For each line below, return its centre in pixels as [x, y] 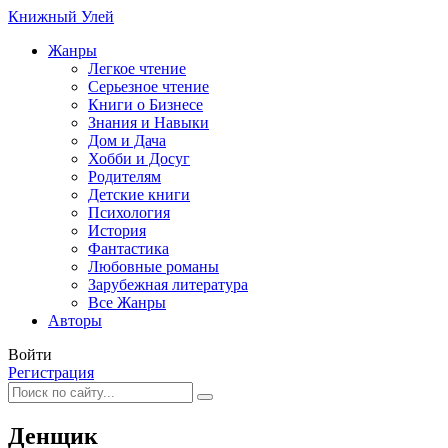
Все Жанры [127, 302]
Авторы [75, 320]
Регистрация [51, 372]
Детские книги [139, 194]
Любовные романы [153, 266]
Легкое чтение [137, 68]
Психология [129, 212]
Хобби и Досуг [139, 158]
